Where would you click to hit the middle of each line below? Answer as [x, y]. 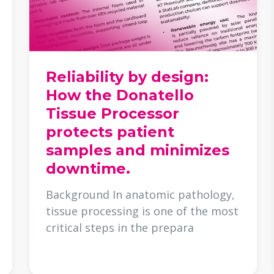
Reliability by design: [128, 76]
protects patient [110, 131]
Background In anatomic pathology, [141, 194]
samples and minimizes [138, 150]
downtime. [88, 168]
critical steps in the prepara [120, 227]
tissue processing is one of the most [143, 211]
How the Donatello [120, 95]
